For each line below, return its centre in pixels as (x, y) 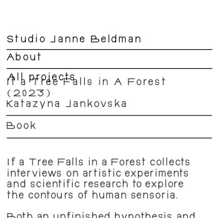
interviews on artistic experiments (98, 174)
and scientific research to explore (95, 185)
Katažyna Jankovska (67, 105)
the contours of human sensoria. (93, 196)
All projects (42, 78)
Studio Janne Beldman (74, 40)
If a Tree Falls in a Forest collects (99, 163)
